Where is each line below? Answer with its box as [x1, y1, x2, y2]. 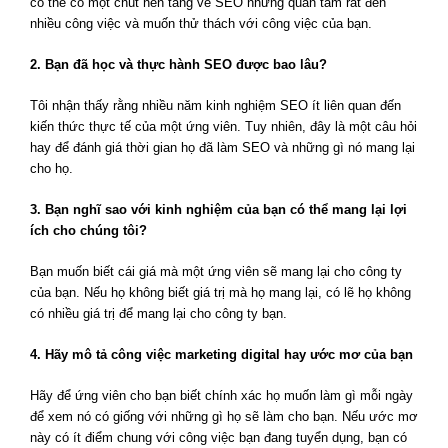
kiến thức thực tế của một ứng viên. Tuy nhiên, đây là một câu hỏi [30, 119, 417, 135]
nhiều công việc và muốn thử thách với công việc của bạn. [30, 16, 372, 32]
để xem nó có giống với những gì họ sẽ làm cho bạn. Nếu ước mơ [30, 409, 418, 425]
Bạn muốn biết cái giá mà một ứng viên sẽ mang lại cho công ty [30, 264, 402, 280]
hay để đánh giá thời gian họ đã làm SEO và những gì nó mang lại [30, 140, 415, 156]
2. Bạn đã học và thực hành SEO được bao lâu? [30, 57, 327, 73]
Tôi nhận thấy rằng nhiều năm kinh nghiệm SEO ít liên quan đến [30, 98, 401, 114]
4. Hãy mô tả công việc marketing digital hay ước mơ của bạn [30, 347, 413, 363]
